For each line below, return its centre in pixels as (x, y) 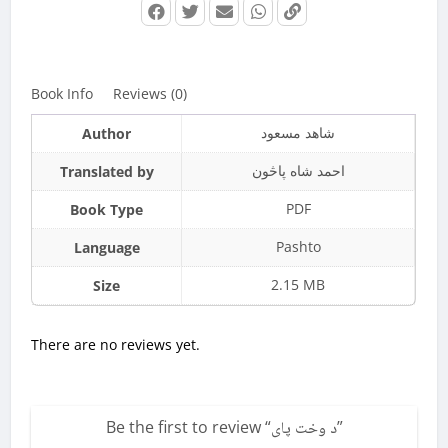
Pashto (298, 247)
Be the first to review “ (188, 427)
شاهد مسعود (298, 133)
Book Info (62, 94)
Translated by (106, 172)
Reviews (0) (150, 94)
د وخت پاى (303, 430)
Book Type (107, 210)
